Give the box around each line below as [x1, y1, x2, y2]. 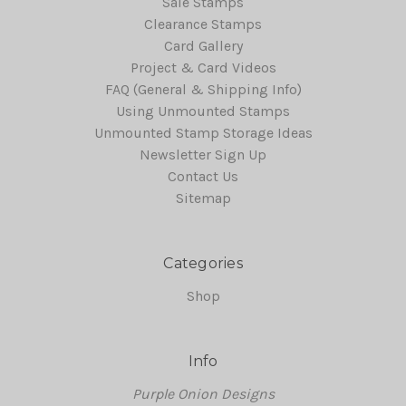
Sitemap [175, 188, 231, 207]
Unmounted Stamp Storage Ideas [93, 123, 313, 141]
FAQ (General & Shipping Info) [104, 80, 302, 98]
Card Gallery [163, 36, 243, 54]
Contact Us [168, 167, 238, 185]
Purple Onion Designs [131, 384, 275, 402]
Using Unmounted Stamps [116, 101, 290, 120]
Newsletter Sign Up [140, 145, 266, 163]
